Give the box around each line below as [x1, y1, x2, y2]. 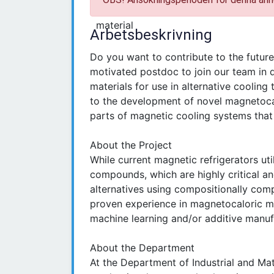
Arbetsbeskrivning [90, 26, 212, 44]
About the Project [90, 139, 172, 152]
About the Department [90, 242, 198, 254]
